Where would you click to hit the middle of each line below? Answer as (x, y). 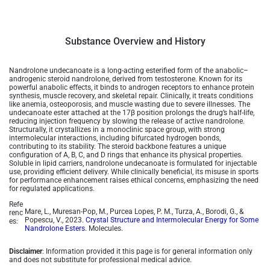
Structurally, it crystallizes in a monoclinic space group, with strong (117, 130)
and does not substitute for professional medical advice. (100, 260)
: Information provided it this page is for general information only (147, 251)
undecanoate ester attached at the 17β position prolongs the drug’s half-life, (132, 113)
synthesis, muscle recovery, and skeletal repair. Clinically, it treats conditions (131, 96)
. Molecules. (104, 228)
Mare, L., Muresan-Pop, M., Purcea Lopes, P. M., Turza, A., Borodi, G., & (134, 212)
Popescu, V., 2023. (55, 220)
